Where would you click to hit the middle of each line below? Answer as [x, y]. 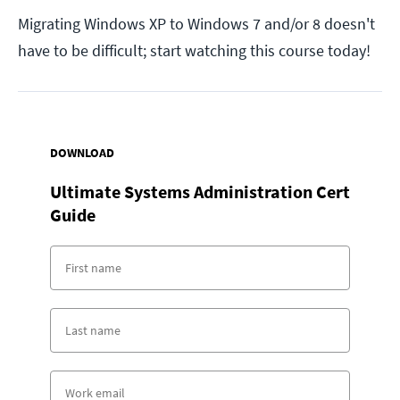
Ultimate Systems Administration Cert [200, 192]
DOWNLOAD [82, 153]
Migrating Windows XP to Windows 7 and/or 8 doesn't [196, 24]
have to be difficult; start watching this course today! [194, 51]
